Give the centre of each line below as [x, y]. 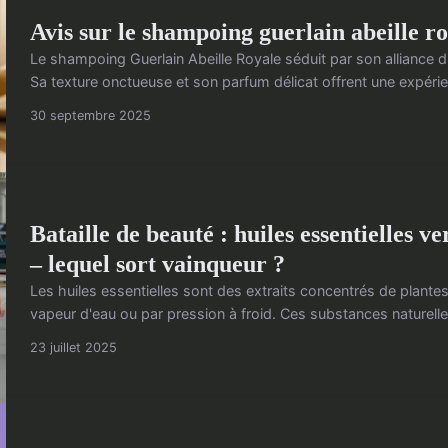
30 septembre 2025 [90, 116]
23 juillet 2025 [73, 347]
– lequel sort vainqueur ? [157, 263]
